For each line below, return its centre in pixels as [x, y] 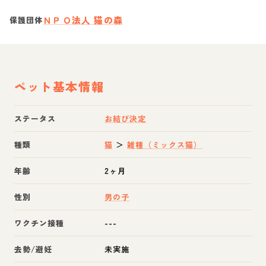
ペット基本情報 [59, 86]
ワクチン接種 [39, 223]
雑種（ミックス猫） [165, 145]
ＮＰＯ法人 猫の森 [83, 20]
